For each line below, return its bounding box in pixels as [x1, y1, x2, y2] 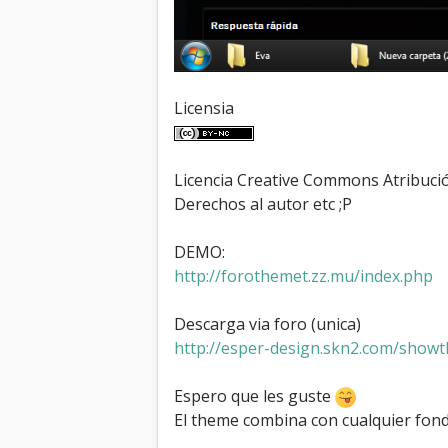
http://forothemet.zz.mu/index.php [174, 264, 433, 287]
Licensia [174, 96, 234, 119]
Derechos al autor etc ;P [174, 192, 352, 215]
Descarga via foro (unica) [174, 312, 361, 335]
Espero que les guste [174, 384, 335, 407]
